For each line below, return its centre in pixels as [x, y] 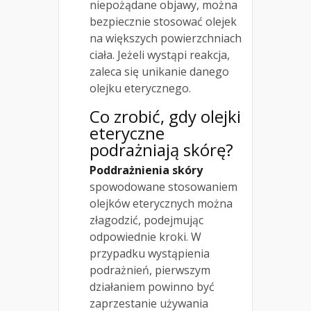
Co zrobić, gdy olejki [165, 117]
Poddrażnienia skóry [146, 170]
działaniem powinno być [152, 287]
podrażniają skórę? [161, 150]
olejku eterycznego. [140, 89]
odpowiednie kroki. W [145, 237]
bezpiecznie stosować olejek [163, 22]
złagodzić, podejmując [146, 220]
